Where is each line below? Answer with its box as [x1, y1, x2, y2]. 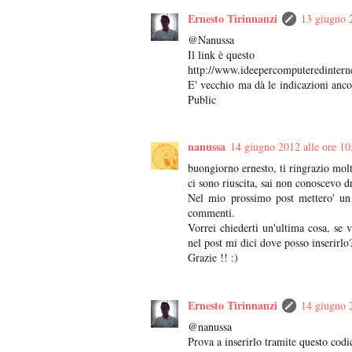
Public [188, 91, 216, 107]
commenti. [188, 205, 235, 221]
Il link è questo [188, 46, 255, 62]
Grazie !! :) [188, 250, 238, 266]
